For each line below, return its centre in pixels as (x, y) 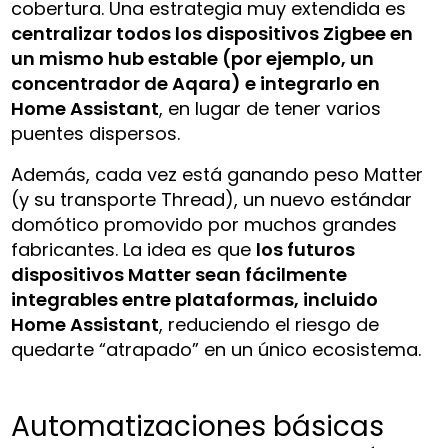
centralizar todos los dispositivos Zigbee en (212, 33)
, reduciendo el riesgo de (269, 324)
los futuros (306, 249)
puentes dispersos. (96, 133)
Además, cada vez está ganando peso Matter (217, 174)
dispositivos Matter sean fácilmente (179, 274)
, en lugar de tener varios (270, 108)
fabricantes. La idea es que (134, 249)
